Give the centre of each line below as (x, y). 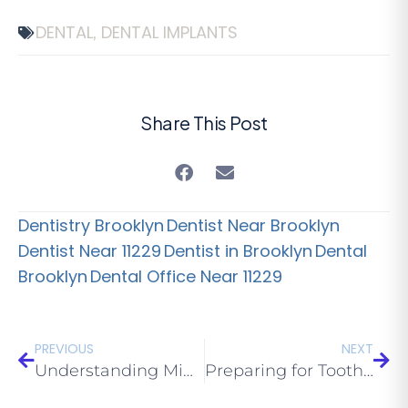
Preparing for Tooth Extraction (368, 371)
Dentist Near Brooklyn (253, 226)
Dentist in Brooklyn (238, 251)
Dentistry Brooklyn (91, 226)
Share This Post (204, 123)
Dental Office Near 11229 (186, 277)
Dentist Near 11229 (90, 251)
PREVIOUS (64, 349)
